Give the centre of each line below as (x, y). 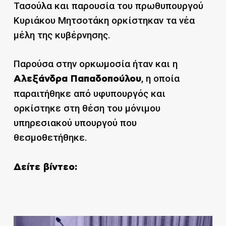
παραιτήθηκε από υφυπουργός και (89, 94)
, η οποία (160, 79)
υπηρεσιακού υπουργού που (75, 123)
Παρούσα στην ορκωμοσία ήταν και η (95, 64)
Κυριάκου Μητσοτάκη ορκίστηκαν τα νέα (104, 20)
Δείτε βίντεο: (45, 167)
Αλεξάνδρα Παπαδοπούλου (77, 79)
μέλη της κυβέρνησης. (62, 35)
